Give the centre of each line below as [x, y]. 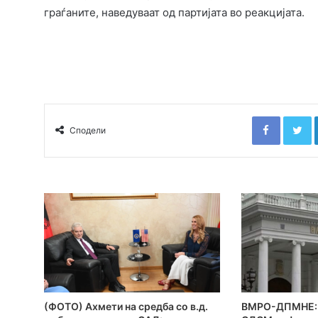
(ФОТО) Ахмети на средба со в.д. [126, 306]
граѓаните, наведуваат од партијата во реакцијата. [174, 13]
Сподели [88, 131]
